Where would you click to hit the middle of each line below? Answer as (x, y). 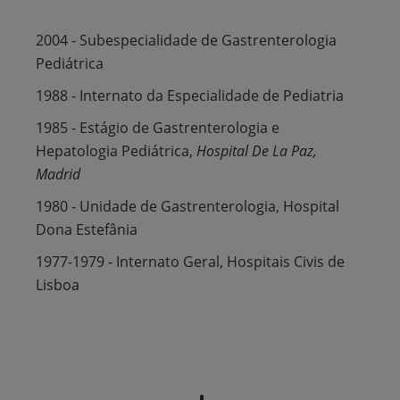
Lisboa (58, 284)
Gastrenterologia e (216, 127)
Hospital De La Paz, (257, 150)
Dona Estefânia (87, 229)
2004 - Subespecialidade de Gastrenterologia (186, 40)
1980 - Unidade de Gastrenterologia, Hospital (187, 206)
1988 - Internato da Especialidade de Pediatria (190, 95)
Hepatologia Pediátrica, (116, 150)
